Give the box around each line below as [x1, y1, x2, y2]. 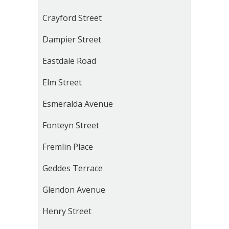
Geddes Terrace [42, 163, 103, 174]
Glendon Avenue [42, 184, 105, 195]
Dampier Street [42, 34, 101, 45]
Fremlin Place [42, 141, 93, 152]
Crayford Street [42, 12, 102, 24]
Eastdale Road [42, 55, 96, 66]
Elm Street [42, 77, 82, 88]
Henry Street [42, 205, 91, 217]
